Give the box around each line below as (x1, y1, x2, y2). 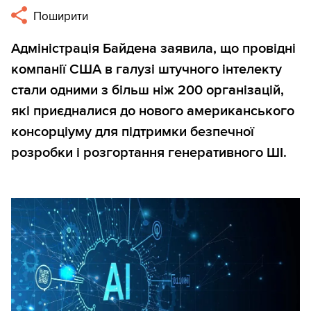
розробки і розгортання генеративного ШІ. (11, 144, 287, 162)
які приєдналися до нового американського (11, 103, 294, 120)
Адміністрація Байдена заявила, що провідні (11, 40, 296, 58)
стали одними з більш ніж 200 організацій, (11, 82, 284, 99)
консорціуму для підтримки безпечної (11, 124, 254, 141)
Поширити (31, 9, 89, 24)
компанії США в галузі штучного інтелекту (11, 61, 282, 78)
